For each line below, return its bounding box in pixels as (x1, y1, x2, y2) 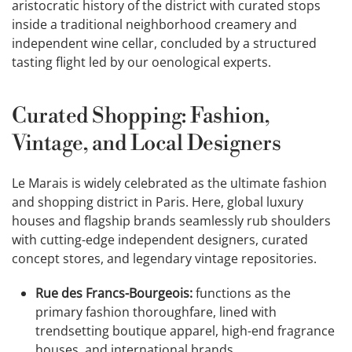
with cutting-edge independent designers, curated (12, 231, 308, 249)
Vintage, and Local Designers (12, 130, 281, 158)
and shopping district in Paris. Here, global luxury (12, 193, 303, 211)
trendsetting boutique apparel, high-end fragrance (35, 322, 335, 340)
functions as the (192, 284, 291, 302)
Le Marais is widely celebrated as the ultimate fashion (12, 174, 327, 192)
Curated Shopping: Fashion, (12, 103, 269, 130)
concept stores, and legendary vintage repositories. (12, 250, 317, 268)
